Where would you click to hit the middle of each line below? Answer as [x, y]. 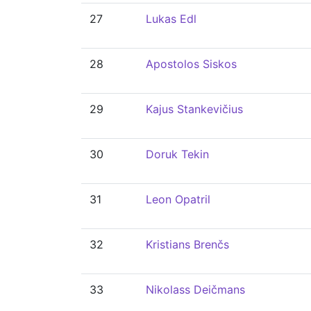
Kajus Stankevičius [194, 109]
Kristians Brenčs [187, 244]
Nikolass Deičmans [195, 289]
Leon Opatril [178, 199]
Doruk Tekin [177, 154]
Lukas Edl [171, 19]
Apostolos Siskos [191, 64]
